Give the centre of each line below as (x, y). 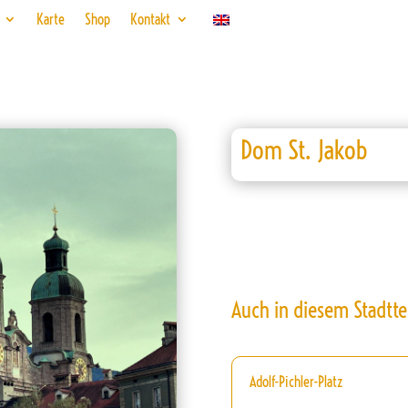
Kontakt (150, 19)
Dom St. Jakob (304, 149)
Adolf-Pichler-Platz (296, 382)
